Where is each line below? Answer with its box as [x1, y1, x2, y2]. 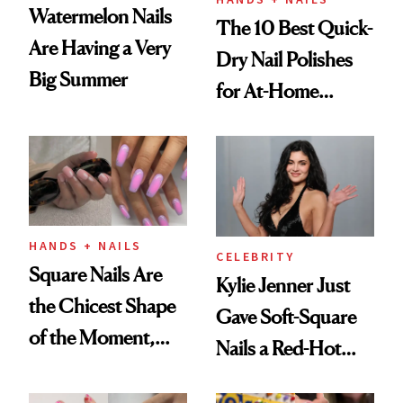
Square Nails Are [29, 263, 162, 287]
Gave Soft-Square [216, 304, 356, 328]
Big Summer [29, 67, 128, 91]
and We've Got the [29, 357, 175, 381]
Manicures [216, 110, 302, 134]
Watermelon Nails [29, 4, 172, 28]
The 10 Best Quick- [216, 15, 372, 40]
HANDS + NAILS [29, 237, 142, 255]
